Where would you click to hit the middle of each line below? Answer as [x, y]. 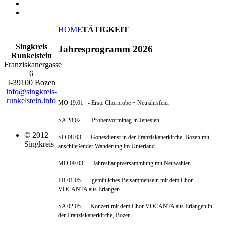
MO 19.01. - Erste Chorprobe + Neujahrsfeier [114, 103]
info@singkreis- [31, 92]
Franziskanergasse [33, 65]
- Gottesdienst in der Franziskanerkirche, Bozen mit [146, 137]
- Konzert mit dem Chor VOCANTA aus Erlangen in [147, 207]
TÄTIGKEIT [105, 29]
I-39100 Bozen [31, 83]
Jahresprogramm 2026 [105, 49]
